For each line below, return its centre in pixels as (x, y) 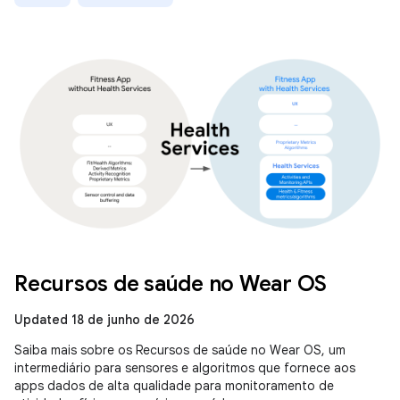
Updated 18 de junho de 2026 (104, 320)
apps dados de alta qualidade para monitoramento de (174, 386)
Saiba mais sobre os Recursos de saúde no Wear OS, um (180, 350)
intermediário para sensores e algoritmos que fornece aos (185, 368)
